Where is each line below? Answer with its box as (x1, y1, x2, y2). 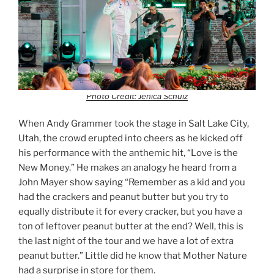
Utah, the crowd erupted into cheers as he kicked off (18, 133, 243, 144)
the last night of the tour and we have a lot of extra (18, 235, 234, 247)
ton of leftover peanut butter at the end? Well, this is (18, 221, 243, 232)
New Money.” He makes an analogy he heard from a (18, 162, 237, 174)
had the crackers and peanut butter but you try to (18, 191, 229, 203)
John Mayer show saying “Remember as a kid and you (18, 177, 245, 188)
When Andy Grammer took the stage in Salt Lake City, (18, 118, 249, 130)
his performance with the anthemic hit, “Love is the (18, 147, 238, 159)
